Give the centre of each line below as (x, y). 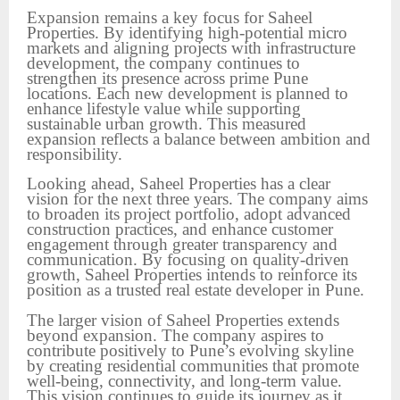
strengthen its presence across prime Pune (167, 78)
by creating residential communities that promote (193, 365)
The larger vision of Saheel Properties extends (183, 320)
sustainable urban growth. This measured (167, 123)
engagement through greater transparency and (182, 245)
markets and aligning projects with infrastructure (191, 47)
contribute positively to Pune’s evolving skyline (190, 350)
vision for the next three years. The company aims (197, 199)
